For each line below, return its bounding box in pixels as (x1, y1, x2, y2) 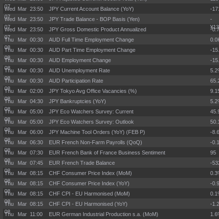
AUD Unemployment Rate (49, 67, 110, 73)
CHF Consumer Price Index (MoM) (49, 170, 132, 176)
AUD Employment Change (49, 57, 111, 63)
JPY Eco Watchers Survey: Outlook (49, 119, 134, 125)
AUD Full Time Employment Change (49, 37, 134, 43)
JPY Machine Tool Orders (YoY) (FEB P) (49, 129, 145, 135)
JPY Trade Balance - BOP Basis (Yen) (49, 16, 140, 22)
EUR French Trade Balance (49, 160, 115, 166)
